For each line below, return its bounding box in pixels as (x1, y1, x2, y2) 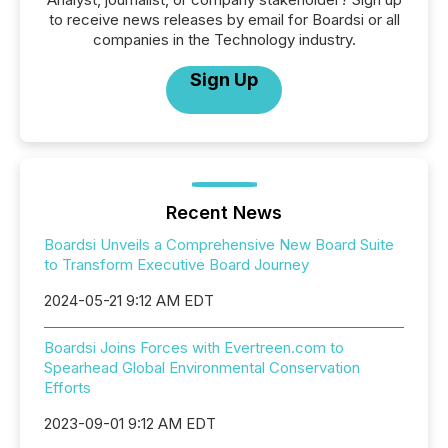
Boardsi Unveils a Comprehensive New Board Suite (44, 235, 394, 255)
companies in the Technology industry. (92, 30, 356, 50)
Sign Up (190, 69, 258, 91)
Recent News (166, 202, 282, 224)
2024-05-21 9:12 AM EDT (44, 291, 214, 311)
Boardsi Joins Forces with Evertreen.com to (44, 338, 344, 358)
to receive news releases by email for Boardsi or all (48, 10, 400, 30)
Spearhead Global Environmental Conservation (44, 358, 360, 378)
